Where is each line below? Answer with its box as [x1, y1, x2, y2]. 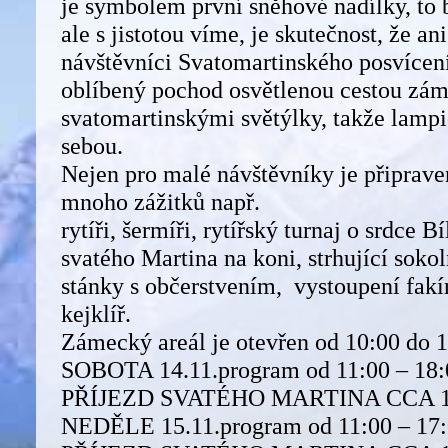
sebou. [61, 131, 123, 159]
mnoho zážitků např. [61, 187, 260, 215]
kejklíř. [61, 299, 131, 327]
